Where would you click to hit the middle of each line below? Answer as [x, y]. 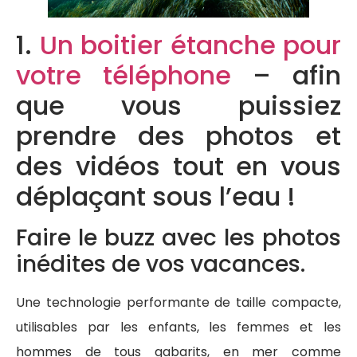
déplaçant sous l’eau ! [156, 197]
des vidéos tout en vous [178, 167]
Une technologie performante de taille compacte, [178, 303]
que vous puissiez [178, 106]
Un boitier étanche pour [190, 45]
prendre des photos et [178, 136]
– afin [286, 76]
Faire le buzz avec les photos [178, 238]
